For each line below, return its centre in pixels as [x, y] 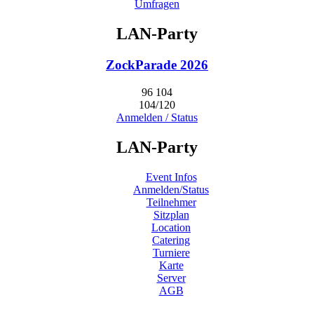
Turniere [171, 252]
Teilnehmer [171, 202]
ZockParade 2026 [157, 65]
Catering [171, 240]
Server [171, 278]
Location [171, 227]
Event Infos [171, 177]
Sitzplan [171, 214]
